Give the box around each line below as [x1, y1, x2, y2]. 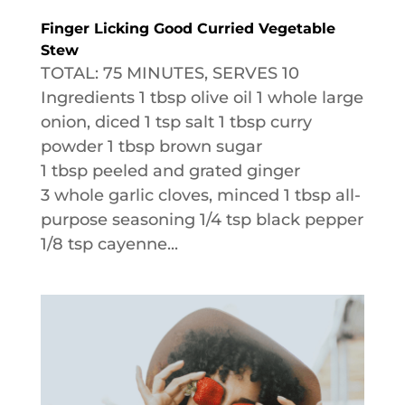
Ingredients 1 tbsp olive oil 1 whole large [40, 88, 363, 108]
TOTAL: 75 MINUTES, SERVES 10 [40, 63, 299, 84]
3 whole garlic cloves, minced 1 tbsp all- [40, 185, 361, 206]
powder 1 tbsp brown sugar [40, 137, 262, 157]
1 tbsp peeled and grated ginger [40, 161, 300, 182]
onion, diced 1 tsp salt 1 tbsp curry [40, 112, 312, 133]
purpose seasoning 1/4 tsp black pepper [40, 210, 363, 231]
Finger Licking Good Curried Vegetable [40, 20, 335, 38]
